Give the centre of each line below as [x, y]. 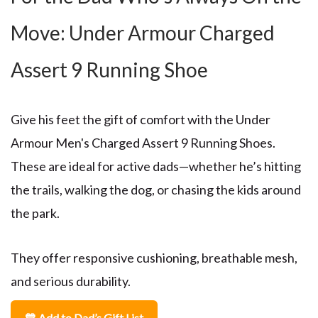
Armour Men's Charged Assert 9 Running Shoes [142, 142]
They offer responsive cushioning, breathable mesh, [154, 257]
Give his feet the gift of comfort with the [122, 119]
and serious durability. [71, 281]
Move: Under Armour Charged [143, 32]
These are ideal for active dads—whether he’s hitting [156, 166]
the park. [35, 213]
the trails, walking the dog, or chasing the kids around [156, 189]
